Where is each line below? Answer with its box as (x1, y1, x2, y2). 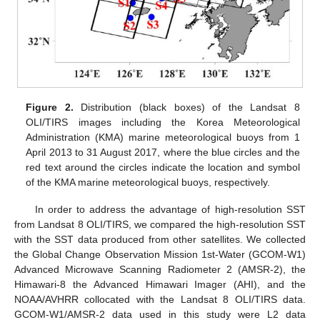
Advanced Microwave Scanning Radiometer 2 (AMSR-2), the (14, 264, 306, 276)
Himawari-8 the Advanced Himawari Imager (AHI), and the (14, 279, 306, 291)
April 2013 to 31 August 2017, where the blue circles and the (26, 146, 300, 159)
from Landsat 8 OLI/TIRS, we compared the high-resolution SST (14, 219, 306, 231)
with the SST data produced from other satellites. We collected (14, 234, 306, 246)
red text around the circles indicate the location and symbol (26, 161, 300, 174)
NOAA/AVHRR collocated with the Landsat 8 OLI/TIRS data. (14, 294, 306, 306)
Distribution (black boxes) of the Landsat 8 (73, 101, 300, 114)
